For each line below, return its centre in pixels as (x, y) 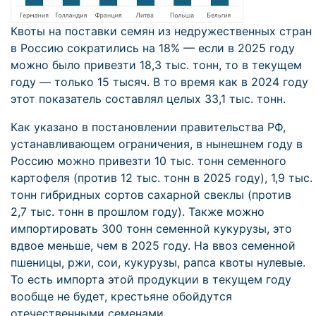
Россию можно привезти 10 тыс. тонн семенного (148, 161)
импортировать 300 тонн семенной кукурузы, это (151, 229)
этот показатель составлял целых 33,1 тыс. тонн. (148, 99)
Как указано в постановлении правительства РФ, (148, 127)
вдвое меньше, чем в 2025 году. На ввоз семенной (153, 245)
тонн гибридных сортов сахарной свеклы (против (151, 195)
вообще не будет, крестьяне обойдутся (121, 296)
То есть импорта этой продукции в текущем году (151, 279)
